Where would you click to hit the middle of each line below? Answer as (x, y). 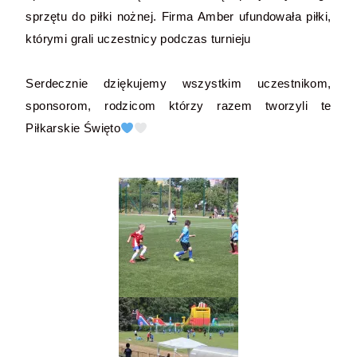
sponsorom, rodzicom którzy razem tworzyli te (178, 106)
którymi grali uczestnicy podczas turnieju (138, 39)
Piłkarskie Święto (73, 128)
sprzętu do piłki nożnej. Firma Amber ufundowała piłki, (178, 16)
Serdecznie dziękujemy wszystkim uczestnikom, (178, 83)
